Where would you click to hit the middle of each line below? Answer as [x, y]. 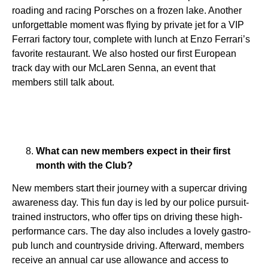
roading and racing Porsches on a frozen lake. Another [127, 10]
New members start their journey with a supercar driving [130, 188]
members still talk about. [63, 82]
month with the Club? [84, 165]
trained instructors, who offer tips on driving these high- [127, 217]
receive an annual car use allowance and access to [120, 260]
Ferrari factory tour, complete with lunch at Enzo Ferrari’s [131, 39]
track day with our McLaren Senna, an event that [114, 68]
